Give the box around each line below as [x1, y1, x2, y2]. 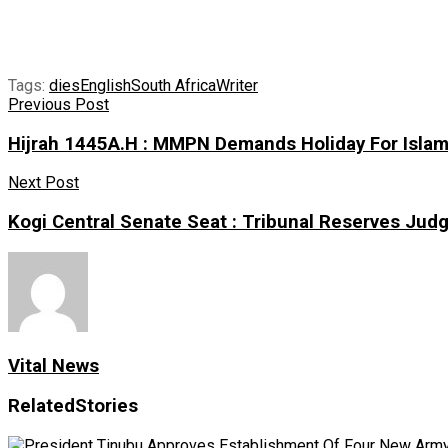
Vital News [8, 354, 99, 377]
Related [8, 395, 75, 418]
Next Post [8, 173, 79, 193]
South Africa [131, 76, 216, 96]
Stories [75, 395, 138, 418]
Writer [216, 76, 258, 96]
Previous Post [8, 95, 109, 115]
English [80, 76, 131, 96]
